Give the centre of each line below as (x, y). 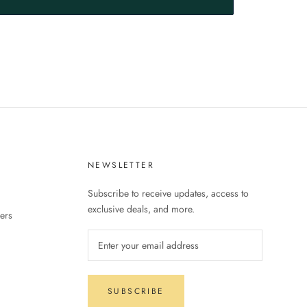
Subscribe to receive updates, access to (168, 193)
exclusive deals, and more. (141, 209)
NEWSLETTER (121, 165)
